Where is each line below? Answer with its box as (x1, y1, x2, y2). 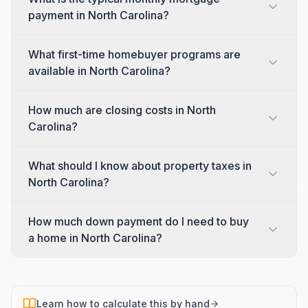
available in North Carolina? (28, 64, 170, 78)
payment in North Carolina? (28, 8, 169, 22)
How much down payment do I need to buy (28, 214, 249, 228)
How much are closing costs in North (28, 103, 216, 117)
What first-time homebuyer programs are (28, 47, 241, 61)
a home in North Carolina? (28, 231, 162, 245)
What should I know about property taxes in (28, 159, 252, 173)
